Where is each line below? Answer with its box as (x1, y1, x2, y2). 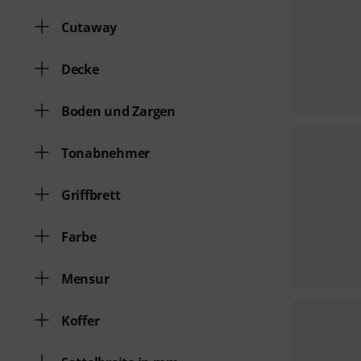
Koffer (61, 312, 100, 330)
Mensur (61, 270, 110, 288)
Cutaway (61, 19, 118, 36)
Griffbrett (61, 186, 121, 204)
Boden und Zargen (61, 102, 176, 120)
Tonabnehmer (61, 144, 151, 162)
